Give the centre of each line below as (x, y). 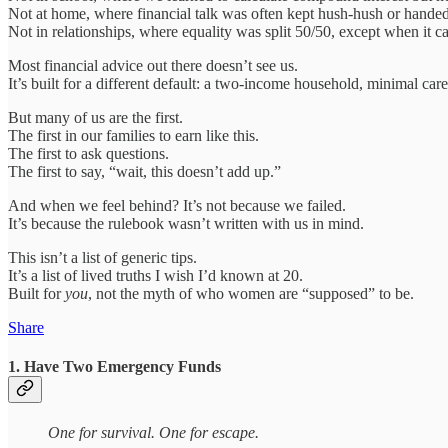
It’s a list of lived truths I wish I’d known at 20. (155, 275)
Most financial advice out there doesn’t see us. (153, 65)
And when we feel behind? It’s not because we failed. (177, 205)
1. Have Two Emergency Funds (114, 366)
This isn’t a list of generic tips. (102, 257)
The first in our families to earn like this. (133, 135)
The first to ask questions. (88, 153)
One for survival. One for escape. (153, 433)
